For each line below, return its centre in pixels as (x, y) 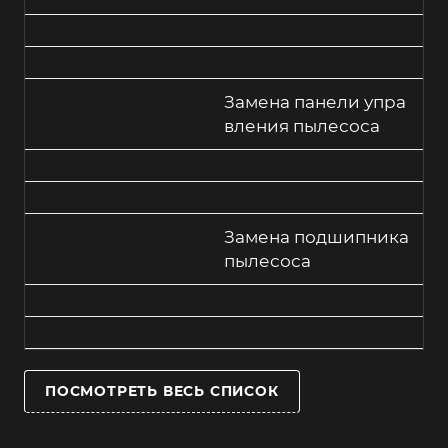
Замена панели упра (315, 102)
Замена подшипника (316, 237)
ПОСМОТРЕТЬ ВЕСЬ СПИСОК (162, 391)
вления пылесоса (302, 126)
